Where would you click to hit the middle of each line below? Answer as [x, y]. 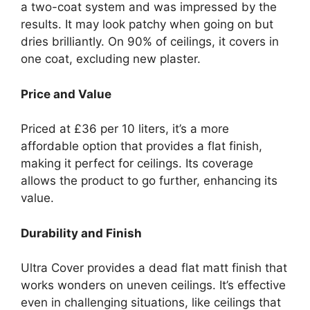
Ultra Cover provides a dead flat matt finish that [154, 268]
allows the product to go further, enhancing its [149, 181]
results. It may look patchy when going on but [147, 24]
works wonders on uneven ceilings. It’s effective [153, 285]
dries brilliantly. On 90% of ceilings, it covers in [150, 42]
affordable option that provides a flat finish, [142, 146]
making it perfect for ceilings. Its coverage [137, 163]
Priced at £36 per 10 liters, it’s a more [125, 129]
